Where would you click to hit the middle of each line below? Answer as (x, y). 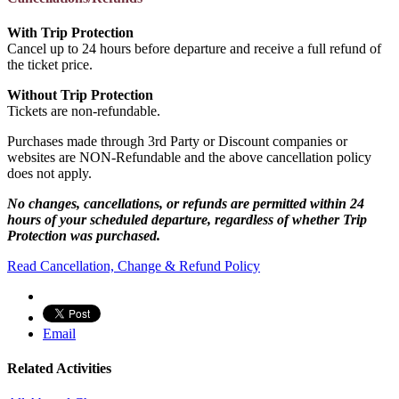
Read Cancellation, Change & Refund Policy (134, 265)
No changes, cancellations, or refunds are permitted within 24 (186, 203)
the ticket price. (50, 64)
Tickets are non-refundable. (84, 110)
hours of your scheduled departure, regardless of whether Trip (187, 219)
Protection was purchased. (84, 235)
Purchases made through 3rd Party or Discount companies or (177, 141)
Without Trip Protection (80, 94)
